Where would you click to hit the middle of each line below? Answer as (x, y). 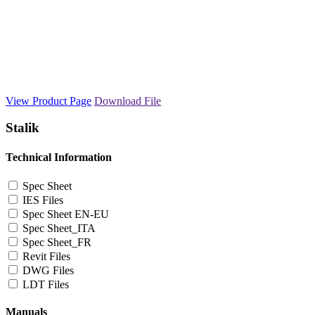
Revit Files (46, 256)
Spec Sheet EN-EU (66, 214)
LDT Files (46, 284)
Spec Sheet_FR (57, 242)
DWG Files (48, 270)
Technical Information (59, 157)
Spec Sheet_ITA (59, 228)
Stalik (22, 128)
